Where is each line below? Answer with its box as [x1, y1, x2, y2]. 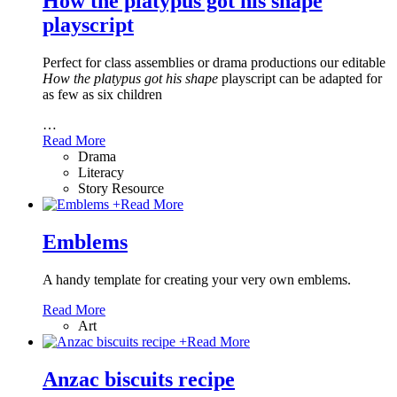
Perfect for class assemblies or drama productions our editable [43, 55, 385, 71]
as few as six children [43, 87, 162, 103]
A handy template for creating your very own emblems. [43, 272, 351, 288]
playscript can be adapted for [222, 71, 382, 87]
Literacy [78, 165, 124, 181]
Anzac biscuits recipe [43, 368, 235, 392]
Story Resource [78, 181, 164, 197]
